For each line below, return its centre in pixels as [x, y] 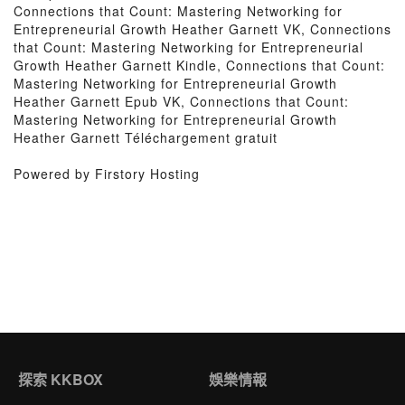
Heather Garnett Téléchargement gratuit [146, 137]
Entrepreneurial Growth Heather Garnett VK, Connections [202, 29]
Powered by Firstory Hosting [107, 174]
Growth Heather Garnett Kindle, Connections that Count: [199, 65]
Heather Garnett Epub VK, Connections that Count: [181, 101]
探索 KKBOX [61, 379]
